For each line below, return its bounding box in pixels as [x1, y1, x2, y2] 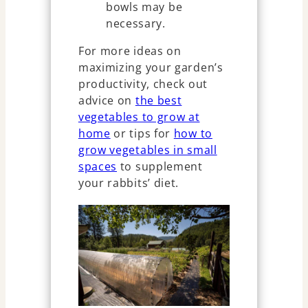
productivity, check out [78, 76, 208, 91]
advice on [78, 92, 135, 108]
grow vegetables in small [78, 142, 217, 157]
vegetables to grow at [78, 109, 200, 124]
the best [135, 92, 182, 108]
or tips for [110, 125, 174, 141]
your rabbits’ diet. [78, 175, 179, 190]
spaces [78, 158, 118, 174]
